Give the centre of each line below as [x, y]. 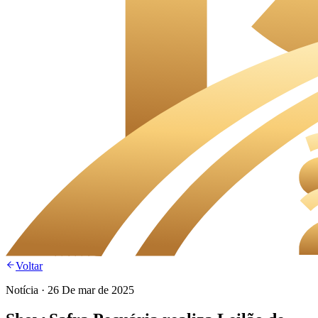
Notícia [22, 290]
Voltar [29, 265]
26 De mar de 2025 [91, 290]
